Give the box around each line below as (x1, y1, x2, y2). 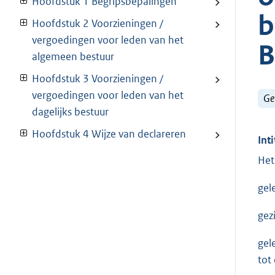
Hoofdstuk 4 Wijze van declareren (32, 127, 186, 141)
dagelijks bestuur (32, 105, 109, 119)
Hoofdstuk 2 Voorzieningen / (32, 17, 163, 31)
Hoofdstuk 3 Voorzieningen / (32, 72, 163, 86)
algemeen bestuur (32, 50, 114, 64)
